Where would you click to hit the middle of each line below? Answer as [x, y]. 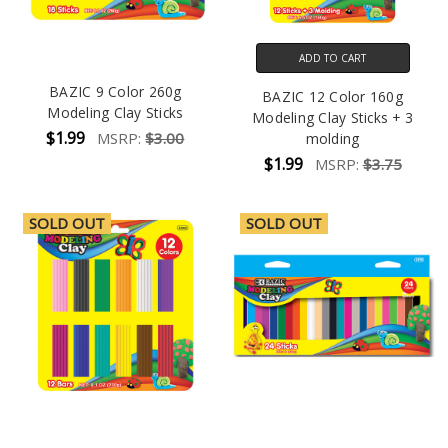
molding [332, 138]
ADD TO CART [333, 57]
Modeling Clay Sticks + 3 [333, 117]
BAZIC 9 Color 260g [115, 91]
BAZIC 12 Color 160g [332, 96]
